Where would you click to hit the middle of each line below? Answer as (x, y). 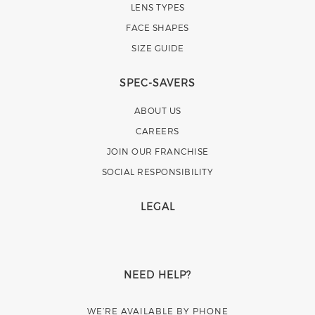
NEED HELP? (157, 275)
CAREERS (157, 131)
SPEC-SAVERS (157, 83)
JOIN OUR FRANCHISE (157, 151)
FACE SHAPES (157, 27)
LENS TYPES (157, 7)
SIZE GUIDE (157, 48)
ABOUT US (157, 110)
